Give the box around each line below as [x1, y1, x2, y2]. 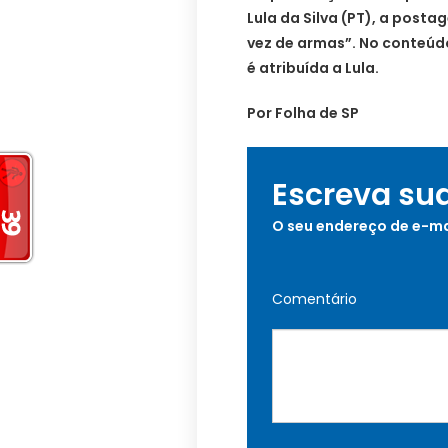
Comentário [272, 288, 357, 309]
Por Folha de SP [247, 102, 359, 123]
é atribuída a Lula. [247, 57, 379, 78]
